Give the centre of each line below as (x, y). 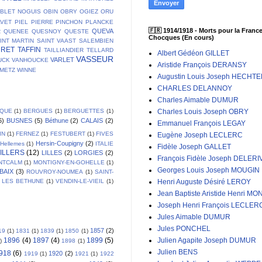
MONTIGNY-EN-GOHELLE (69, 162)
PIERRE (42, 22)
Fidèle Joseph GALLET (194, 147)
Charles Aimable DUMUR (198, 100)
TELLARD (100, 50)
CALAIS (92, 120)
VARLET (62, 59)
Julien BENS (177, 252)
